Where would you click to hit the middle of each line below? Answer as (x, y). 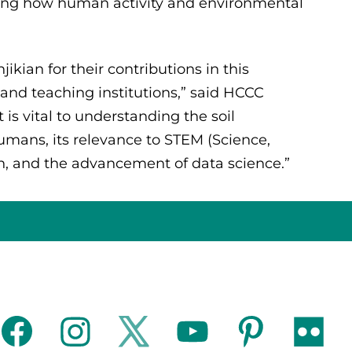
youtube (207, 327)
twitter (144, 327)
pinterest (268, 327)
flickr (312, 327)
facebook (37, 327)
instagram (98, 327)
